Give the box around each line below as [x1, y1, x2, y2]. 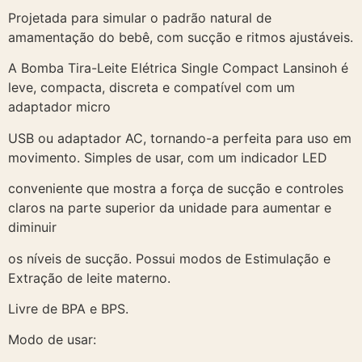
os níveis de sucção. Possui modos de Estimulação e [8, 250, 330, 267]
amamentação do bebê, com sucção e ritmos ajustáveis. [8, 29, 353, 46]
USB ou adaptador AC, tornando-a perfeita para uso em [8, 129, 351, 146]
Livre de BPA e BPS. [8, 301, 128, 317]
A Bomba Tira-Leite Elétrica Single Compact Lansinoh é [8, 60, 348, 77]
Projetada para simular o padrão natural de [8, 10, 271, 27]
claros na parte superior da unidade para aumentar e [8, 200, 331, 217]
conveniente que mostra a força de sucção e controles [8, 180, 343, 197]
